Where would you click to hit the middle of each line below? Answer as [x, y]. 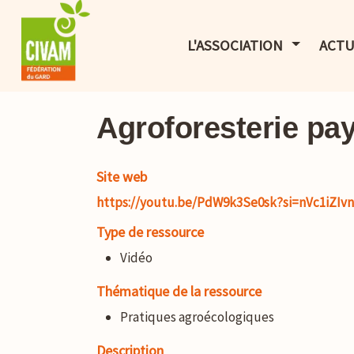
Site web [122, 177]
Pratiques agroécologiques [197, 317]
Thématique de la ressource [179, 291]
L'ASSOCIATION [235, 46]
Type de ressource [150, 232]
